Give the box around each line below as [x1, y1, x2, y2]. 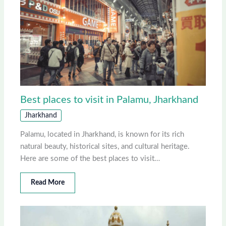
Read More [31, 179, 65, 187]
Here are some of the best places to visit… [20, 155, 160, 163]
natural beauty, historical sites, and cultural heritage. [20, 143, 190, 151]
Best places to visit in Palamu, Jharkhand [20, 95, 199, 105]
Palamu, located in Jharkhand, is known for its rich [20, 131, 185, 139]
